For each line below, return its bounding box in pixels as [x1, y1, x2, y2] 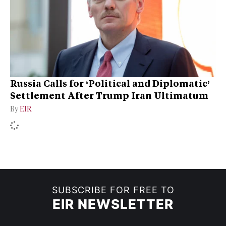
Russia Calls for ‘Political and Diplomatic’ [10, 77, 210, 90]
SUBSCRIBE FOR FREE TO [51, 185, 175, 196]
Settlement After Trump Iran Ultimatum [10, 89, 208, 102]
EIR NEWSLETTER [52, 196, 174, 212]
